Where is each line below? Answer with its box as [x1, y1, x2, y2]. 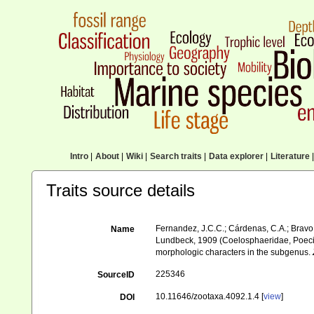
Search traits [149, 151, 202, 161]
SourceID [97, 270, 135, 280]
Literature [270, 151, 310, 161]
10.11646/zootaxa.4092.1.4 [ [156, 292, 264, 301]
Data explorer [208, 151, 264, 161]
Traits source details [46, 181, 195, 200]
